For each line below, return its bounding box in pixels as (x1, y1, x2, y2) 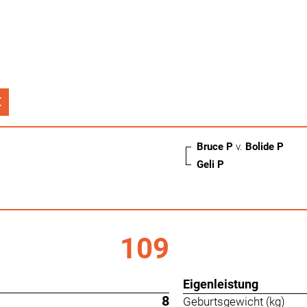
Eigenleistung (182, 277, 258, 291)
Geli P (196, 158, 227, 171)
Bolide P (245, 140, 284, 153)
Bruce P (196, 140, 236, 153)
